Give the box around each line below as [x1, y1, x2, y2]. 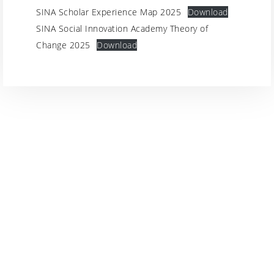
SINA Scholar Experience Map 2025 [36, 6, 181, 18]
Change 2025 [36, 39, 91, 51]
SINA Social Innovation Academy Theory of [36, 22, 208, 34]
